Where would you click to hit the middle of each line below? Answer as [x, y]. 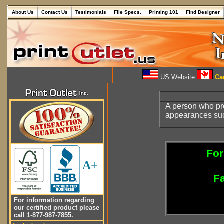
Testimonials [91, 12]
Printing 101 [164, 12]
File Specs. [128, 12]
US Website [178, 77]
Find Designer [203, 12]
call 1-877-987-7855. [43, 215]
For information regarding [53, 200]
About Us [23, 12]
